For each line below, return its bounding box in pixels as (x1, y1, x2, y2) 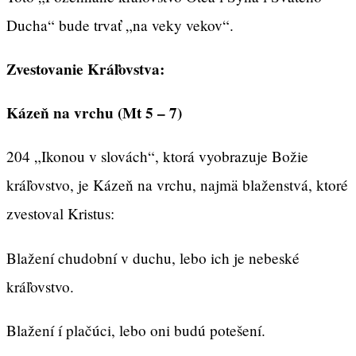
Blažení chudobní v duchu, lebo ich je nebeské (6, 247, 300, 268)
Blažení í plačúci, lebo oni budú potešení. (6, 319, 265, 340)
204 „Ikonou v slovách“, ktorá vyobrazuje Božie (6, 146, 308, 167)
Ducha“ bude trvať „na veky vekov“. (6, 14, 234, 35)
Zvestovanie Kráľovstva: (6, 57, 164, 80)
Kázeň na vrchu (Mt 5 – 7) (6, 102, 182, 125)
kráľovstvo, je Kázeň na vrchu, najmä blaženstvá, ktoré (6, 175, 348, 195)
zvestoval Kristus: (6, 203, 119, 224)
